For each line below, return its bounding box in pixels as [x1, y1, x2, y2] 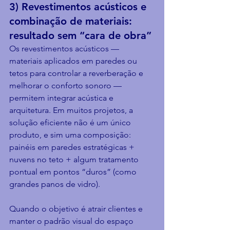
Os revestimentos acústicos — [9, 44, 121, 53]
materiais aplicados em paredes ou [9, 56, 139, 66]
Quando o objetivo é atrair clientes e [9, 204, 145, 214]
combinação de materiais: [9, 15, 135, 27]
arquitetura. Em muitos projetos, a [9, 105, 135, 115]
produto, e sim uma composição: [9, 130, 133, 140]
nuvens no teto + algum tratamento [9, 155, 141, 164]
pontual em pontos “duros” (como [9, 167, 139, 177]
